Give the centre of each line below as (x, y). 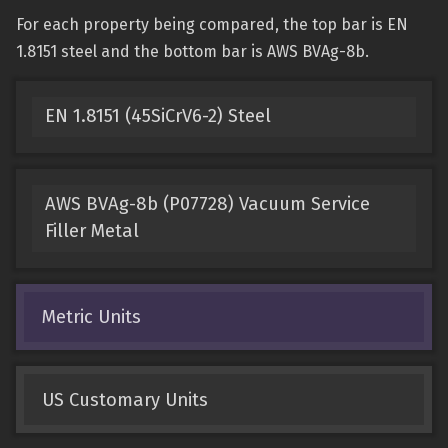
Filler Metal (91, 231)
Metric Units (91, 316)
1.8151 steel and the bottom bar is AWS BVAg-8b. (192, 51)
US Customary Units (124, 399)
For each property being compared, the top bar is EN (212, 24)
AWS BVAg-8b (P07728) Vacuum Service (207, 204)
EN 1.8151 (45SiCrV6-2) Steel (157, 116)
